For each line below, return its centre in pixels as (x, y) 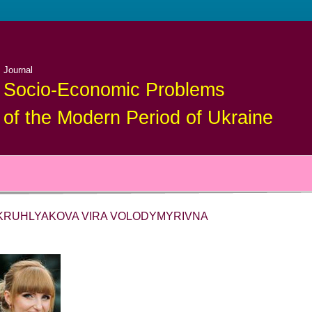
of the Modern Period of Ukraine (138, 118)
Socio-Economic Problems (114, 90)
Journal (18, 70)
